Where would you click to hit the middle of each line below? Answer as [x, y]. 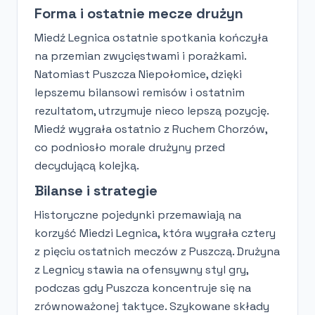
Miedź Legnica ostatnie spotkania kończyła [151, 37]
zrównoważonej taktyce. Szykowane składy [152, 306]
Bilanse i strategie [96, 190]
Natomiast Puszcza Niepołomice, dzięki [138, 74]
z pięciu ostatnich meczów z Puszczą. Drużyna [157, 251]
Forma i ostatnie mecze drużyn [139, 13]
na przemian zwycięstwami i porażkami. [140, 56]
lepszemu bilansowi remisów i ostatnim [140, 92]
